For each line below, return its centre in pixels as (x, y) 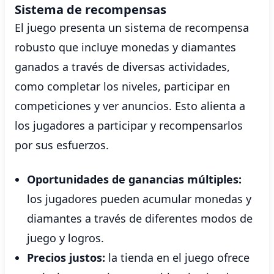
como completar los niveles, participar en (122, 86)
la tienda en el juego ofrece (177, 257)
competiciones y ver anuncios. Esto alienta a (130, 106)
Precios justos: (66, 257)
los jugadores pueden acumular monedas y (139, 199)
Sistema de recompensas (91, 9)
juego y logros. (65, 238)
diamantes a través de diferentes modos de (140, 218)
